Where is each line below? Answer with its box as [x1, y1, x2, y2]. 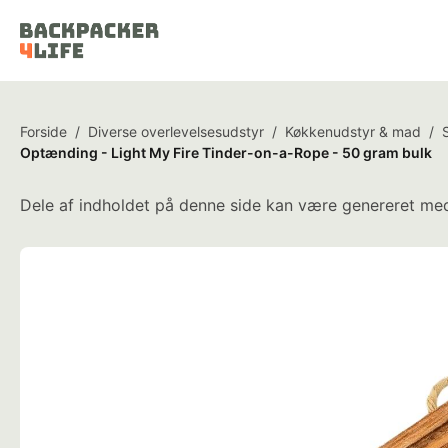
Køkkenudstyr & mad [285, 123, 421, 140]
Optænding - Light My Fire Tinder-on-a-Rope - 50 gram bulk [20, 144, 432, 161]
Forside [20, 123, 67, 140]
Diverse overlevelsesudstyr [88, 123, 264, 140]
